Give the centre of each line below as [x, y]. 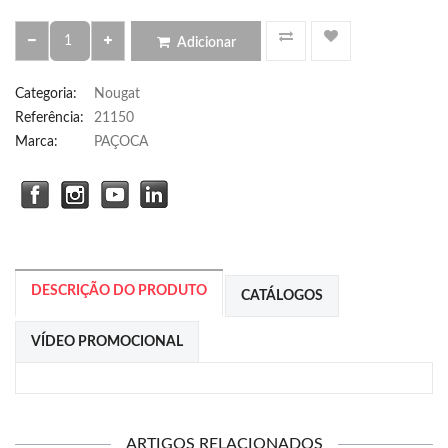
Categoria [44, 94]
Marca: [36, 142]
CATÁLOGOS [282, 296]
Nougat [117, 94]
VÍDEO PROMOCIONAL [107, 342]
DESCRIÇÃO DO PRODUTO [119, 291]
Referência [47, 118]
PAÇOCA [121, 142]
